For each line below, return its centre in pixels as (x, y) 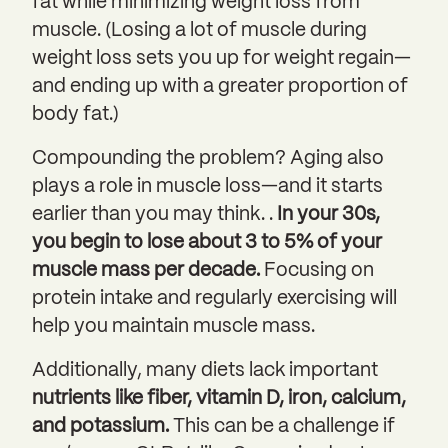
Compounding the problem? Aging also (208, 158)
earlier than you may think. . (152, 214)
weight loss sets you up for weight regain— (221, 58)
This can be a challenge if (282, 426)
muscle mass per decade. (146, 270)
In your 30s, (326, 214)
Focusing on (317, 270)
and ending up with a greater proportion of (220, 86)
